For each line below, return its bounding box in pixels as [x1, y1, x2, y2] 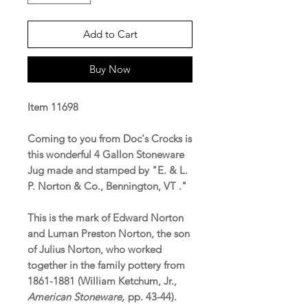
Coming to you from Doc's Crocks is [27, 131, 192, 145]
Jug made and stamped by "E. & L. [27, 163, 188, 177]
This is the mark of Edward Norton [27, 210, 184, 224]
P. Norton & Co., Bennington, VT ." [27, 179, 187, 192]
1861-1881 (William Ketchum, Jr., [27, 274, 177, 287]
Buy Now [89, 62, 131, 76]
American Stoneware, [27, 289, 124, 303]
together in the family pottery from [27, 258, 185, 272]
